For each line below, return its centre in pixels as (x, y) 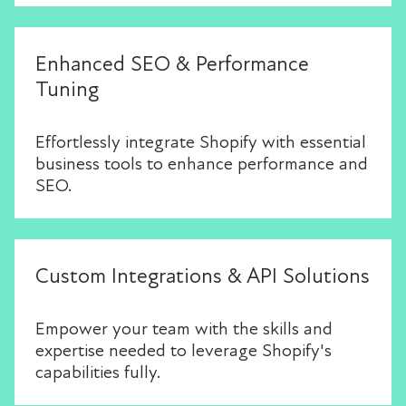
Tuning (67, 90)
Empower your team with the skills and (184, 329)
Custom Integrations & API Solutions (203, 276)
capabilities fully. (98, 373)
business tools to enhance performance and (202, 164)
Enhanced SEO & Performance (172, 64)
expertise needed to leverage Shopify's (184, 351)
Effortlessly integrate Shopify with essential (201, 143)
